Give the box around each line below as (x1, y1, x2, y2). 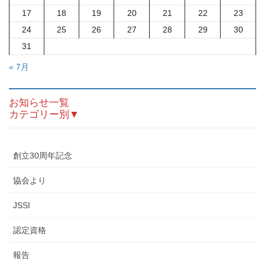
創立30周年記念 (13, 150, 72, 160)
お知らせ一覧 (9, 96, 69, 108)
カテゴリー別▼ (9, 108, 79, 120)
